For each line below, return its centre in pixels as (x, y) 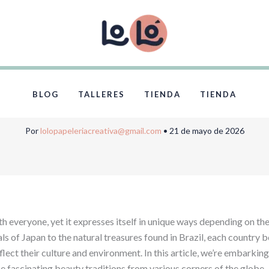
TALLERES (101, 94)
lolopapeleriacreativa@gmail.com (101, 131)
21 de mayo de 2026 (207, 131)
